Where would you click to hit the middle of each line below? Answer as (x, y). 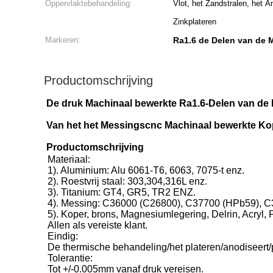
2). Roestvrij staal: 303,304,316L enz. (127, 181)
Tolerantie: (70, 258)
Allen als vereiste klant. (97, 225)
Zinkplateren (195, 22)
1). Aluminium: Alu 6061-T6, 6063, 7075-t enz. (146, 170)
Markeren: (63, 40)
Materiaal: (69, 159)
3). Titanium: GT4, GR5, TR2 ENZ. (122, 192)
